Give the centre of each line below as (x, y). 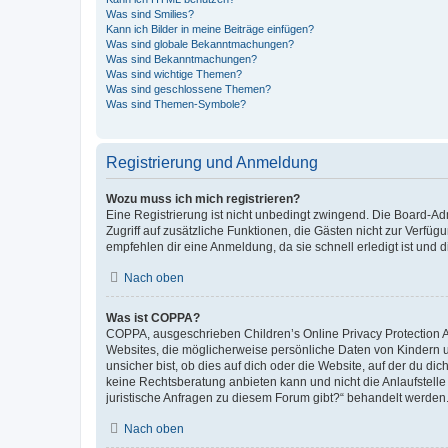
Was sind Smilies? (150, 14)
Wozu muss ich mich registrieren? (203, 199)
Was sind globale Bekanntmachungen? (200, 44)
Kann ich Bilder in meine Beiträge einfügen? (210, 29)
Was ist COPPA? (153, 318)
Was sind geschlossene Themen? (188, 89)
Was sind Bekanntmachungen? (181, 59)
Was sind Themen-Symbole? (176, 104)
